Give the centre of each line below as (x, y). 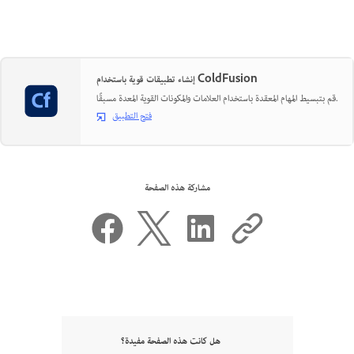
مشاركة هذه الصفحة (177, 188)
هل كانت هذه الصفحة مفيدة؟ (171, 341)
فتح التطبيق (132, 117)
